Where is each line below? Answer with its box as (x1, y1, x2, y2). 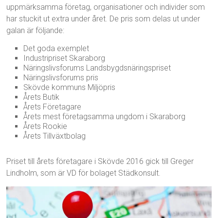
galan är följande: (6, 25, 65, 35)
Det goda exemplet (23, 43, 90, 53)
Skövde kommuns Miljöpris (23, 82, 116, 92)
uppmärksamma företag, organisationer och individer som (6, 2, 205, 12)
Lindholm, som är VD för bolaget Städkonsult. (6, 168, 161, 178)
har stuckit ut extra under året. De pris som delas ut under (6, 14, 200, 23)
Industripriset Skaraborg (23, 53, 106, 63)
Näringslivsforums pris (23, 73, 99, 82)
